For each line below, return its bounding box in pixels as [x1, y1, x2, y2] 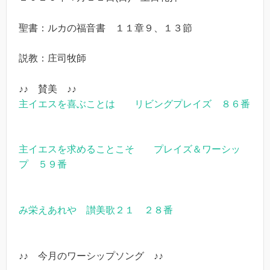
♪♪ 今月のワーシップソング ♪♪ [19, 250, 163, 261]
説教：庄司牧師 [19, 53, 86, 64]
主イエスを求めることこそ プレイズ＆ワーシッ [19, 144, 240, 155]
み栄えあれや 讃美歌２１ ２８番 [19, 204, 173, 215]
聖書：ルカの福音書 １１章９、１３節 [19, 22, 192, 33]
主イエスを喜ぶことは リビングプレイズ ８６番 [19, 98, 250, 109]
